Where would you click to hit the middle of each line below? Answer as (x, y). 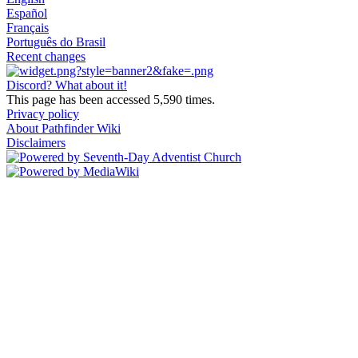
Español (27, 13)
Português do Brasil (56, 42)
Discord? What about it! (67, 85)
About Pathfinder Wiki (64, 128)
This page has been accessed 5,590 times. (111, 99)
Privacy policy (43, 113)
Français (28, 27)
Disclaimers (36, 142)
